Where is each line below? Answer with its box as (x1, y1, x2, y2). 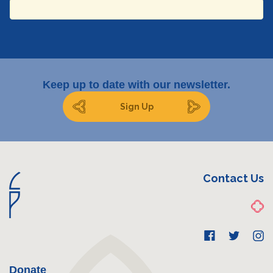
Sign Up (119, 101, 154, 112)
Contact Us (203, 172, 264, 185)
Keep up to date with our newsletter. (43, 78, 230, 91)
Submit (142, 110, 171, 120)
